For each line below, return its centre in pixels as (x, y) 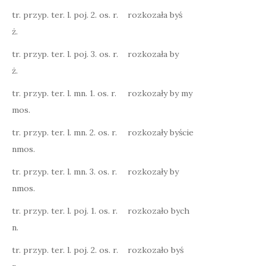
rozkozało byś (156, 250)
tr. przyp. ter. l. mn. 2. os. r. (64, 132)
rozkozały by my (160, 93)
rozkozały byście (161, 132)
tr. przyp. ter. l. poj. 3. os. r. (65, 54)
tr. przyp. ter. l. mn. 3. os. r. (64, 172)
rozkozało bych (159, 211)
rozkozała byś (155, 15)
